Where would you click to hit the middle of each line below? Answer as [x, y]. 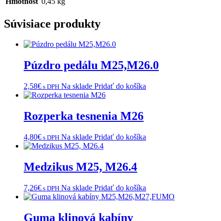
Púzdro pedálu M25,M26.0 [91, 65]
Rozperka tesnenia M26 [84, 116]
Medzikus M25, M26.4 [80, 166]
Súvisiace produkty [52, 23]
